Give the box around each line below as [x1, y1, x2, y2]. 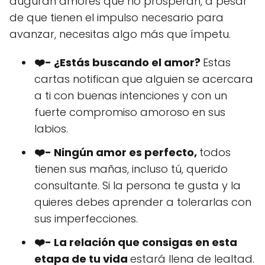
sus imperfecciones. [34, 211, 138, 227]
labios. [34, 121, 68, 137]
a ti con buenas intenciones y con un [34, 88, 227, 104]
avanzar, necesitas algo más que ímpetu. [9, 27, 231, 42]
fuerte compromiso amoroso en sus [34, 105, 225, 120]
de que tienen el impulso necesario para [9, 10, 224, 25]
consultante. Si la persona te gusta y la [34, 178, 241, 193]
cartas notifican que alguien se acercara [34, 72, 253, 87]
